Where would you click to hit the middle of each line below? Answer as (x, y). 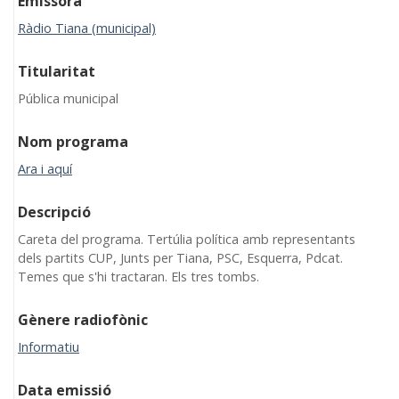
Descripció (54, 212)
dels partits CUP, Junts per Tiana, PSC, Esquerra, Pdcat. (180, 257)
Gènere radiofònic (83, 319)
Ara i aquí (45, 168)
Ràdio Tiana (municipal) (87, 28)
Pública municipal (68, 98)
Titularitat (57, 71)
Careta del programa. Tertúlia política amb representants (187, 239)
